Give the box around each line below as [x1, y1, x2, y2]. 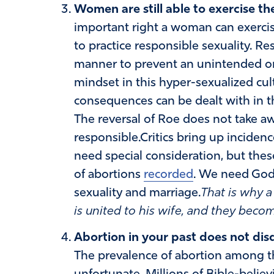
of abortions [73, 168, 144, 181]
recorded [143, 168, 193, 181]
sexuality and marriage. [73, 187, 201, 199]
